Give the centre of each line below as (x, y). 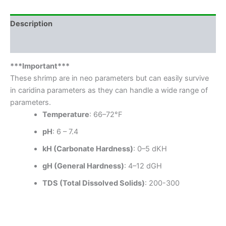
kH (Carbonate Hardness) (88, 149)
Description (31, 23)
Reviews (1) (31, 43)
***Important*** (40, 66)
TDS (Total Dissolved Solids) (93, 183)
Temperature (66, 115)
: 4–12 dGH (143, 166)
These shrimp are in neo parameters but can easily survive (109, 78)
